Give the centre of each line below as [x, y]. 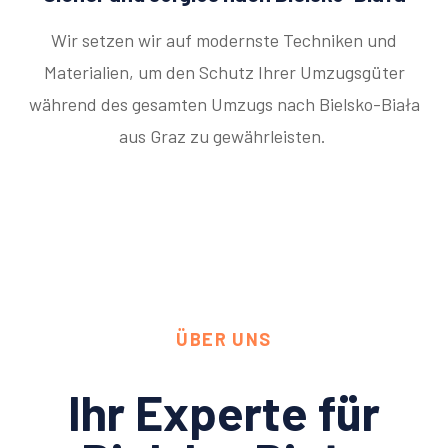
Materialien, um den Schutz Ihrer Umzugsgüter [224, 72]
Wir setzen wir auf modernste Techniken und [224, 40]
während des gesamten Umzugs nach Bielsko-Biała [224, 104]
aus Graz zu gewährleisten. [224, 136]
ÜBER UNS [224, 339]
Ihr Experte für [224, 412]
